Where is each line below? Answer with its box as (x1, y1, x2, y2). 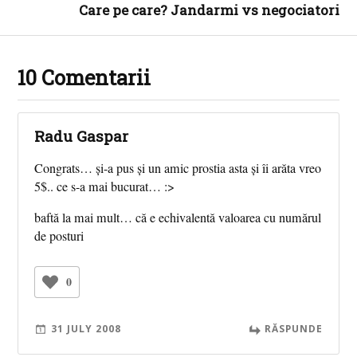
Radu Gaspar (34, 125, 129, 146)
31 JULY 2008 (51, 322, 122, 335)
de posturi (34, 226, 84, 245)
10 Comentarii (18, 63, 151, 91)
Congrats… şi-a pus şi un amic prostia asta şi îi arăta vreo (34, 159, 322, 177)
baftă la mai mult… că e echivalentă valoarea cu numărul (34, 208, 322, 226)
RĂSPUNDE (264, 322, 323, 335)
